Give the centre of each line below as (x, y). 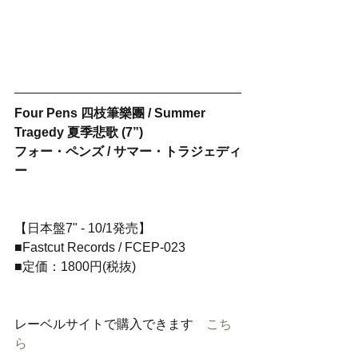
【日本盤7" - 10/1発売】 (83, 228)
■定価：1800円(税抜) (75, 267)
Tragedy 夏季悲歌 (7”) (79, 132)
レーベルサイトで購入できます (110, 324)
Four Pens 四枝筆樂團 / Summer (111, 113)
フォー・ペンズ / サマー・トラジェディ (128, 151)
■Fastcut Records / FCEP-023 (100, 247)
